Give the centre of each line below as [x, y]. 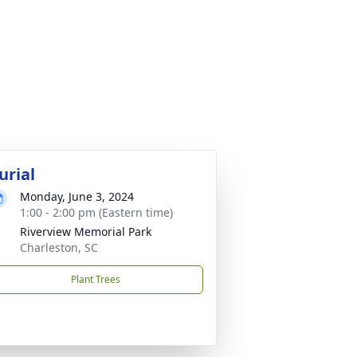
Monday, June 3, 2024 [77, 196]
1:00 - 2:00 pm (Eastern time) [96, 212]
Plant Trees [96, 279]
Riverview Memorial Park [86, 231]
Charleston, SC [59, 247]
